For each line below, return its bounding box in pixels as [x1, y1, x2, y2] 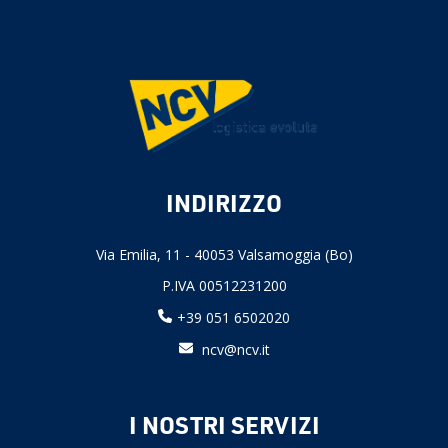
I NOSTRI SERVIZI [128, 408, 320, 440]
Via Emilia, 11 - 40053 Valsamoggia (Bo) [95, 245, 353, 264]
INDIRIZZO [166, 187, 282, 218]
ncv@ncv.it [201, 339, 270, 359]
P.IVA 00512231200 [161, 276, 287, 295]
